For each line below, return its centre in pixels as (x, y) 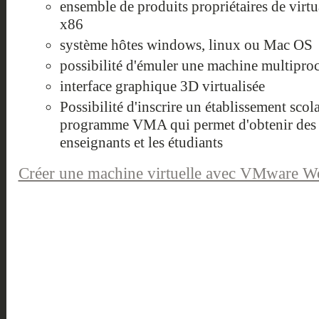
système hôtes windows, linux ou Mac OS (186, 45)
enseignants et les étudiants (141, 143)
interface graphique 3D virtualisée (162, 87)
